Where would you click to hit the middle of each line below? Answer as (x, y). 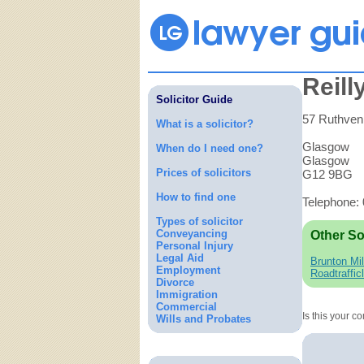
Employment (188, 270)
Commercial (186, 307)
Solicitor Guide (194, 100)
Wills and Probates (204, 319)
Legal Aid (180, 258)
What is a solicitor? (205, 124)
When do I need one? (210, 148)
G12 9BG (327, 174)
